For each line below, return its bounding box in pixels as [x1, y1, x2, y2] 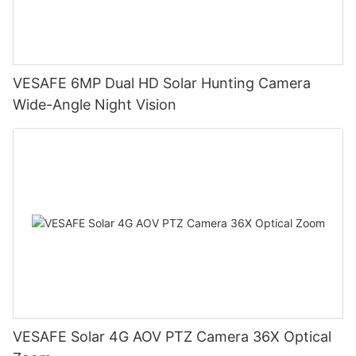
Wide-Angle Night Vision [13, 96, 176, 114]
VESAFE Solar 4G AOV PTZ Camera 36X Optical [13, 327, 331, 345]
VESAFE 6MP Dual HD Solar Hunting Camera [13, 75, 311, 92]
